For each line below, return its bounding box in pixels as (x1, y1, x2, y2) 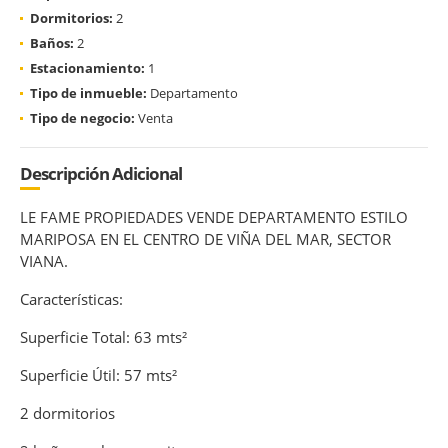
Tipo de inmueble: (30, 83, 147, 102)
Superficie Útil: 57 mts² (20, 364, 177, 385)
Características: (20, 288, 123, 309)
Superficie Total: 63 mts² (20, 326, 187, 347)
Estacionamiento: (30, 58, 145, 77)
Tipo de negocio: (30, 108, 135, 127)
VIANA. (20, 250, 68, 271)
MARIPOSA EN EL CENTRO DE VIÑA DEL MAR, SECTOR (20, 228, 391, 249)
